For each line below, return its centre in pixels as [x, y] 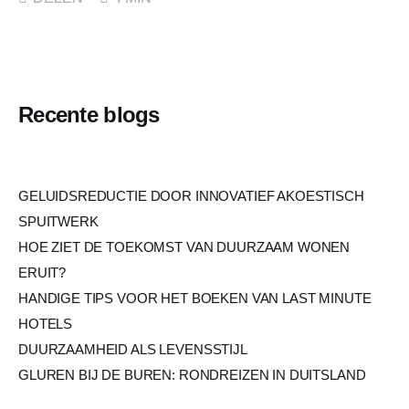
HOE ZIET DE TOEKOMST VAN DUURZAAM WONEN [184, 246]
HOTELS [46, 323]
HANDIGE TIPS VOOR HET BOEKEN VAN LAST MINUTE [195, 298]
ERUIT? [42, 272]
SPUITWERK [58, 221]
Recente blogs [89, 115]
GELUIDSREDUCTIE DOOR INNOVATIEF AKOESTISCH [191, 195]
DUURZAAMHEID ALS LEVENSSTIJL [133, 349]
